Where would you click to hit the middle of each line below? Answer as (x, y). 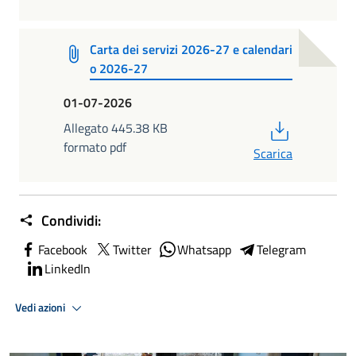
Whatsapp (204, 250)
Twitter (132, 250)
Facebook (63, 250)
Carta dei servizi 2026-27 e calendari (191, 49)
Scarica (273, 154)
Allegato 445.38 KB (116, 128)
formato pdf (95, 147)
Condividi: (70, 221)
